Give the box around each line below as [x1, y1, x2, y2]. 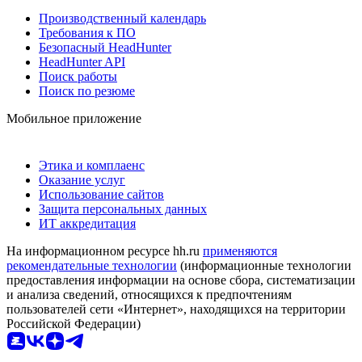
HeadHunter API [39, 54, 125, 69]
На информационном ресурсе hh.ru [6, 243, 203, 258]
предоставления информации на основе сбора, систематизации [6, 272, 356, 287]
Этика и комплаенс [39, 158, 145, 172]
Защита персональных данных [39, 201, 207, 216]
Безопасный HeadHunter [39, 40, 171, 54]
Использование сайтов [39, 187, 164, 201]
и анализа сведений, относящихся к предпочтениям [6, 287, 292, 301]
